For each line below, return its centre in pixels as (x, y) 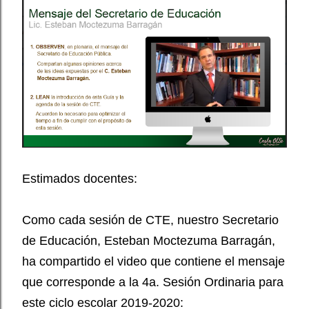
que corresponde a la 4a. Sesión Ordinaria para (153, 282)
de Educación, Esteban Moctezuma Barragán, (149, 241)
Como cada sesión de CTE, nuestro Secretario (150, 220)
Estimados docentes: (80, 179)
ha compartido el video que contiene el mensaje (153, 262)
